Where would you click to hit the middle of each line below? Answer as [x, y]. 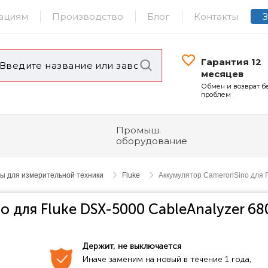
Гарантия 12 [232, 62]
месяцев [223, 74]
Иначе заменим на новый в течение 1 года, [167, 259]
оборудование [152, 141]
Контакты [216, 16]
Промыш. [138, 130]
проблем [216, 95]
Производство [88, 16]
